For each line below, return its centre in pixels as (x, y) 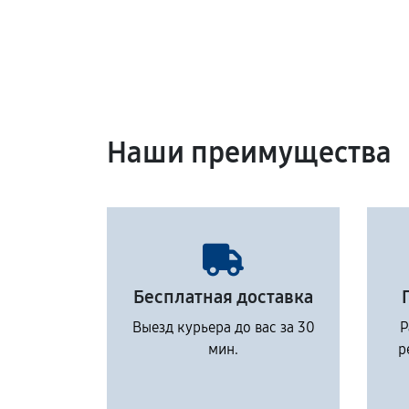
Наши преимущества (249, 153)
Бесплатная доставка (223, 297)
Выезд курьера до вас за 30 (223, 327)
